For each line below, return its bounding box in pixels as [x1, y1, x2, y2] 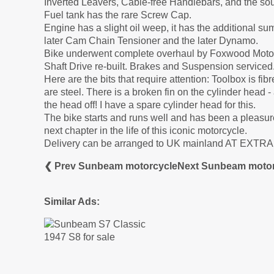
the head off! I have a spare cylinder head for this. [44, 100, 256, 111]
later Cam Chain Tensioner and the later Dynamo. [44, 35, 258, 46]
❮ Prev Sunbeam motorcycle [44, 161, 177, 172]
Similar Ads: [44, 196, 100, 207]
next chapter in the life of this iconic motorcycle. [44, 125, 247, 136]
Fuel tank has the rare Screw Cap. [44, 10, 191, 21]
